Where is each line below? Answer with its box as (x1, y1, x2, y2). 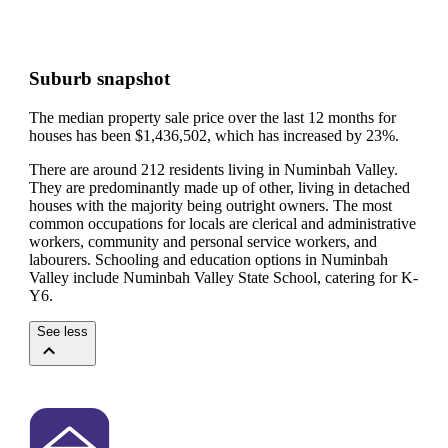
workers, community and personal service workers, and (29, 232, 377, 250)
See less (37, 323, 88, 339)
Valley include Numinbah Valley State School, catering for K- (29, 268, 418, 286)
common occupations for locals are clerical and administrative (29, 214, 416, 232)
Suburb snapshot (29, 68, 170, 89)
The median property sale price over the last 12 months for (29, 108, 396, 126)
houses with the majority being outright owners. (29, 196, 333, 214)
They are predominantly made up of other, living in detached (29, 178, 410, 196)
